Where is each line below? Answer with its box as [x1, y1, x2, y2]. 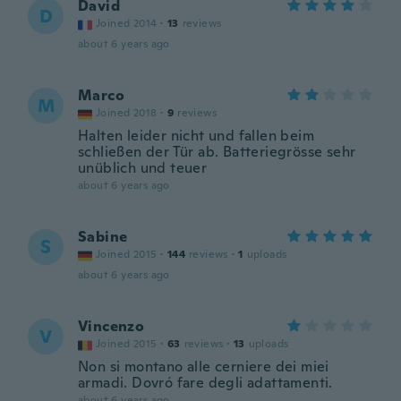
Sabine [78, 227, 128, 246]
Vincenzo [78, 317, 145, 336]
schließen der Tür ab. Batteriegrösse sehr [78, 142, 356, 161]
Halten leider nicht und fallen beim [78, 126, 314, 145]
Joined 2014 [96, 16, 158, 30]
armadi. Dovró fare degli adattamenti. [78, 373, 333, 392]
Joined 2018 [96, 106, 158, 120]
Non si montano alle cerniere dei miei [78, 357, 329, 376]
